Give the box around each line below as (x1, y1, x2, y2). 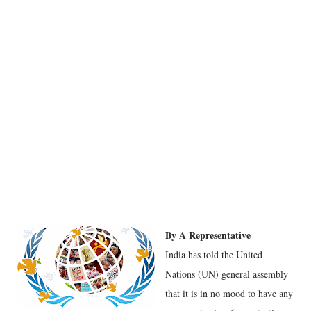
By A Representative (165, 228, 251, 242)
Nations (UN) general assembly (165, 267, 288, 280)
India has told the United (165, 248, 262, 261)
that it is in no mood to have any (165, 287, 293, 300)
